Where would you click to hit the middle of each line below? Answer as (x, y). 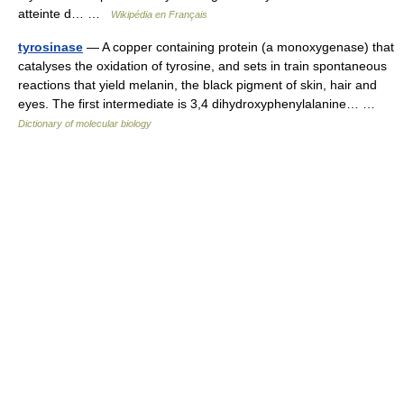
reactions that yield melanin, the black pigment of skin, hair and (197, 85)
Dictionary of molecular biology (85, 124)
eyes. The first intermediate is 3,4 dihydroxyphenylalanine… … (200, 104)
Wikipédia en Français (159, 15)
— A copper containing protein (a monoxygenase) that (239, 47)
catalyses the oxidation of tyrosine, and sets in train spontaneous (202, 66)
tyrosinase (50, 47)
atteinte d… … (64, 14)
